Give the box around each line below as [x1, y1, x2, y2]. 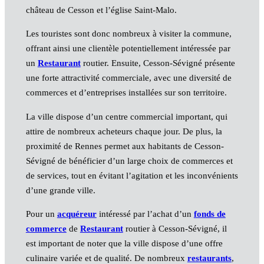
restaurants [187, 253, 232, 263]
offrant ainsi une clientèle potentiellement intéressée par [25, 44, 230, 54]
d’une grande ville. [25, 185, 95, 195]
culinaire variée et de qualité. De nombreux [25, 253, 187, 263]
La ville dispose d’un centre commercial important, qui [25, 111, 227, 121]
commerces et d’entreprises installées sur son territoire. [25, 88, 227, 98]
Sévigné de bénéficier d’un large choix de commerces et [25, 156, 233, 166]
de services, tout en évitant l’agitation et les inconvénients [25, 170, 238, 180]
